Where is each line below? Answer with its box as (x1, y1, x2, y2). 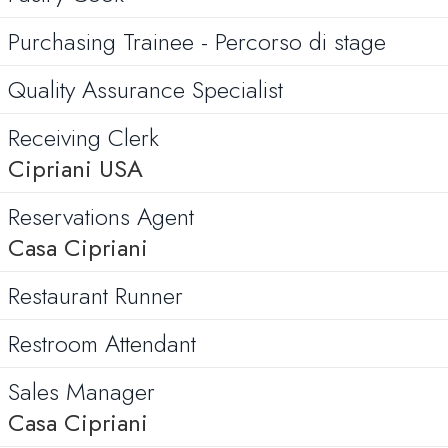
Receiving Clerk (8, 120, 159, 155)
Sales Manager (8, 374, 155, 409)
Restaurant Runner (8, 278, 183, 313)
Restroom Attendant (8, 326, 196, 361)
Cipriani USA (8, 151, 143, 186)
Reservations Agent (8, 199, 194, 234)
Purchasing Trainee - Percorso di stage (8, 24, 386, 59)
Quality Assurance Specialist (8, 72, 283, 107)
